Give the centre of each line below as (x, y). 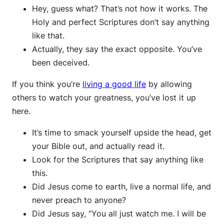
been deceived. (61, 63)
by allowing (169, 84)
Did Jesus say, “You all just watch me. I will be (119, 214)
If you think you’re (47, 84)
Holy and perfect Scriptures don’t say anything (121, 22)
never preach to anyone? (79, 200)
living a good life (114, 84)
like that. (48, 36)
